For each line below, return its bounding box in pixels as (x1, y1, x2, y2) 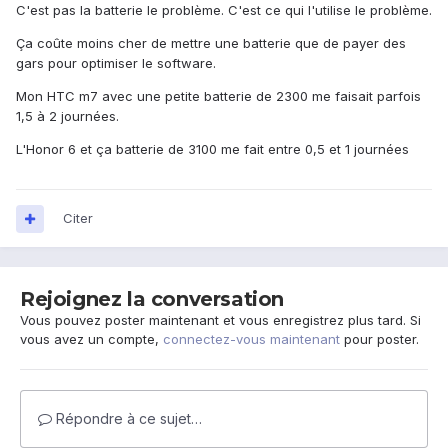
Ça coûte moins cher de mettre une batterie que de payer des (16, 35, 406, 52)
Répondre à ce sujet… (52, 410, 202, 428)
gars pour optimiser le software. (16, 55, 216, 72)
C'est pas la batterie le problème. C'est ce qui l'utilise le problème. (16, 2, 432, 19)
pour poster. (340, 331, 419, 348)
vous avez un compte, (20, 331, 163, 348)
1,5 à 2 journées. (16, 108, 119, 125)
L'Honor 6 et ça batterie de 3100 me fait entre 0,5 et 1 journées (16, 141, 409, 158)
